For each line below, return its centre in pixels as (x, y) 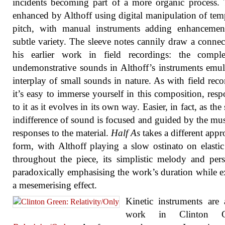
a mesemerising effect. (55, 185)
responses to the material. (62, 133)
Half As (126, 133)
